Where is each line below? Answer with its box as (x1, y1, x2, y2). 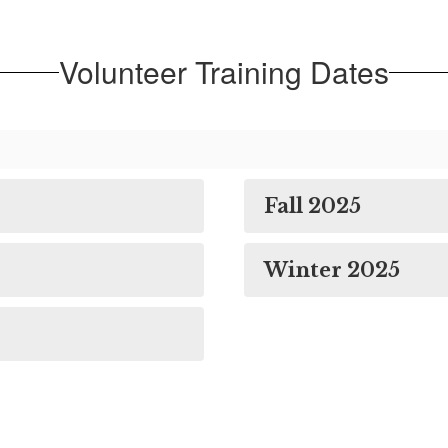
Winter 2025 (264, 258, 400, 283)
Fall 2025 (264, 194, 361, 219)
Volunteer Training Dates (59, 50, 389, 94)
